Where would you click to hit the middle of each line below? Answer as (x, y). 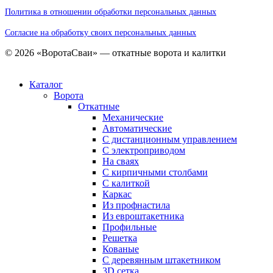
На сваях (121, 161)
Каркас (117, 194)
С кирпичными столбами (155, 172)
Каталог (46, 84)
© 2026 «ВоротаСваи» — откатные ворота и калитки (115, 52)
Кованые (121, 249)
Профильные (129, 227)
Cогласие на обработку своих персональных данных (101, 32)
